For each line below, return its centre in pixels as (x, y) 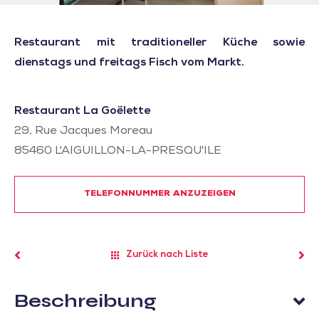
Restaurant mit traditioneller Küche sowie (159, 43)
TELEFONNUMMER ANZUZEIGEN (159, 194)
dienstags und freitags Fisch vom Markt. (129, 63)
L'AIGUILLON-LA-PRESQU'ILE (138, 152)
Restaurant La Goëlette (82, 112)
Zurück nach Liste (167, 255)
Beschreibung (85, 301)
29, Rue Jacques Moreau (83, 132)
